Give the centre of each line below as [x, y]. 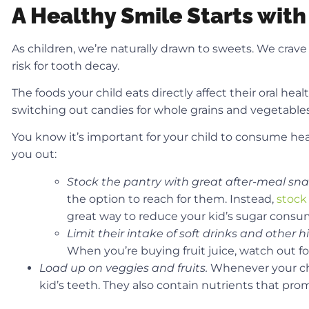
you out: [34, 154]
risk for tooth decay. [66, 66]
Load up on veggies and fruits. [125, 268]
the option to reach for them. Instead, [172, 199]
